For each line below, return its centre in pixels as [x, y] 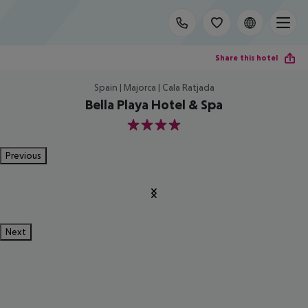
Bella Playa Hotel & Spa [154, 104]
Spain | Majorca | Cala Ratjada [154, 87]
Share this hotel [246, 57]
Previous [23, 155]
